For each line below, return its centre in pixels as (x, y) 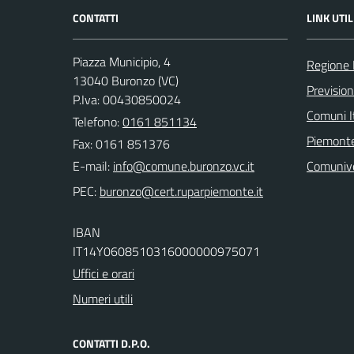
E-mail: (91, 166)
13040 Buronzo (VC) (126, 81)
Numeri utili (103, 299)
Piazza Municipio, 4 (122, 62)
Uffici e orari (104, 273)
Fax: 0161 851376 (121, 144)
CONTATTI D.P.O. (111, 343)
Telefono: (98, 122)
